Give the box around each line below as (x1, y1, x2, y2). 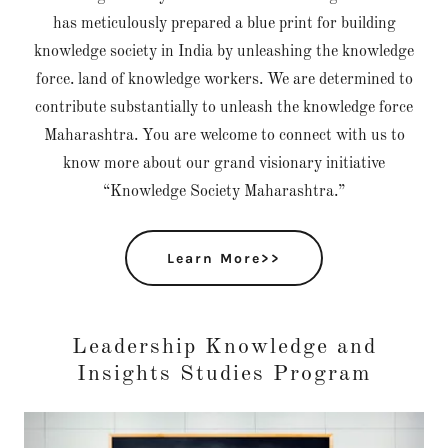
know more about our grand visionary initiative (63, 156, 385, 172)
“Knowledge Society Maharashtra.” (103, 184, 345, 200)
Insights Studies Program (77, 363, 371, 385)
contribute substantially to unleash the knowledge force (35, 100, 413, 116)
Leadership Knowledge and (71, 336, 377, 358)
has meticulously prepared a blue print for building (52, 16, 396, 32)
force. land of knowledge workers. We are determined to (35, 72, 413, 88)
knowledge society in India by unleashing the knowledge (34, 44, 414, 60)
